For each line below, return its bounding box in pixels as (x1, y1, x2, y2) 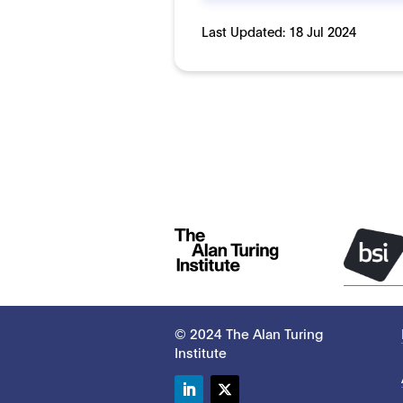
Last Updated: (201, 22, 290, 40)
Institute (175, 343, 228, 362)
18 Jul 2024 (289, 22, 357, 40)
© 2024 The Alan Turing (175, 324, 324, 343)
